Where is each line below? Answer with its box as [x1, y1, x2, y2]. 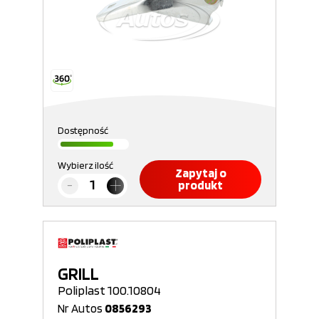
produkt [178, 178, 223, 192]
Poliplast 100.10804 [58, 283, 161, 298]
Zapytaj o [174, 166, 226, 180]
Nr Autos [58, 301, 105, 315]
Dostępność [58, 125, 108, 136]
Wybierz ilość [58, 159, 113, 171]
